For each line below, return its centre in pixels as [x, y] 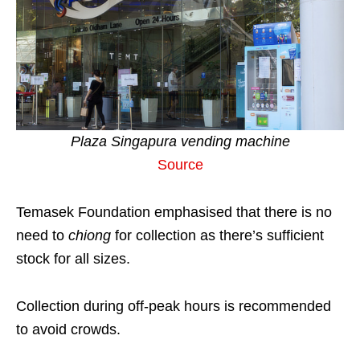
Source [180, 164]
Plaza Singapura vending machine [180, 141]
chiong [90, 235]
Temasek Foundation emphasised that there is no [174, 212]
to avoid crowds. [68, 329]
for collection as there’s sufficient [217, 235]
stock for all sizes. [73, 258]
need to [42, 235]
